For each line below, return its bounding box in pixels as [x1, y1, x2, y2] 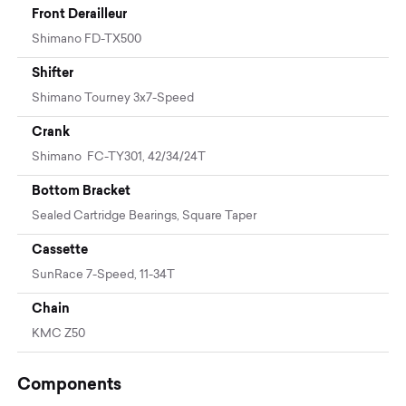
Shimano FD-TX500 [32, 33, 142, 45]
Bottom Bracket [32, 182, 131, 198]
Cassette [32, 241, 89, 256]
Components [17, 373, 122, 393]
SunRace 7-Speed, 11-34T [32, 268, 176, 281]
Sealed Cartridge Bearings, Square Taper [32, 209, 257, 222]
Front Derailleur [32, 5, 128, 21]
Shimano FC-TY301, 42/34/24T [32, 150, 207, 163]
